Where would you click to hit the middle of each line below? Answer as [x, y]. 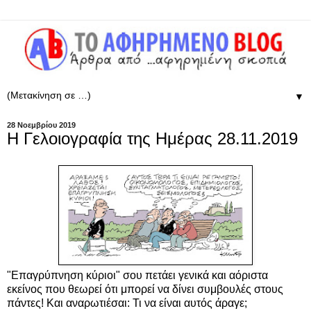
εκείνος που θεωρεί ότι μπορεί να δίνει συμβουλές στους [145, 289]
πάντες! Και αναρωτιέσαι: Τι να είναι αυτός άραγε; [127, 303]
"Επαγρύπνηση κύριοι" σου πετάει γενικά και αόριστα [137, 275]
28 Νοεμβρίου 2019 [41, 125]
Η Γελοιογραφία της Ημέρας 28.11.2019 [152, 138]
